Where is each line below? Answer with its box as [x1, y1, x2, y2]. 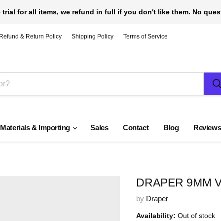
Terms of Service [123, 33, 168, 40]
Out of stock [177, 212, 215, 220]
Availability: [136, 212, 176, 220]
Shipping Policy [72, 33, 113, 40]
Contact [123, 123, 149, 132]
